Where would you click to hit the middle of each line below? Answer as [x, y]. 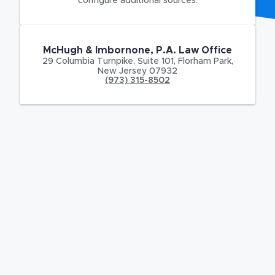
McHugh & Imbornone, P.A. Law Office [137, 50]
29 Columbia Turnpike [87, 61]
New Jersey [122, 71]
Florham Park [204, 61]
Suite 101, [155, 61]
